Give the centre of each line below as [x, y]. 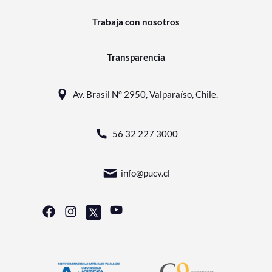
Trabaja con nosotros [136, 22]
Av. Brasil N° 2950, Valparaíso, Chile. [145, 94]
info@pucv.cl [145, 173]
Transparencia [136, 57]
